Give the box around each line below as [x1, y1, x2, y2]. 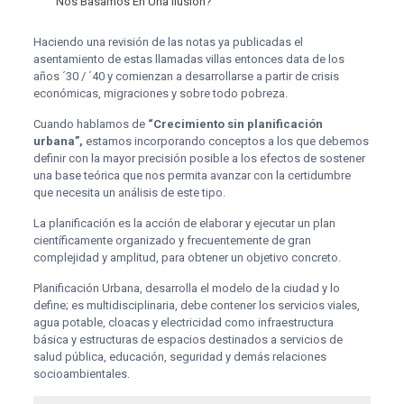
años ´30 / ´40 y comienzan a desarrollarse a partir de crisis [32, 69, 339, 83]
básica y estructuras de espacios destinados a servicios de [32, 332, 343, 346]
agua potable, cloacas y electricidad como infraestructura [32, 315, 334, 329]
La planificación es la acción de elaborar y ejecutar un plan [32, 216, 335, 230]
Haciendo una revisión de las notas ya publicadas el [32, 34, 303, 49]
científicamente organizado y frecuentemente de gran [32, 233, 311, 247]
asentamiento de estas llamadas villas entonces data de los [32, 51, 344, 66]
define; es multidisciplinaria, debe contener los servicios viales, [32, 298, 360, 312]
